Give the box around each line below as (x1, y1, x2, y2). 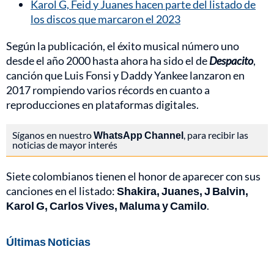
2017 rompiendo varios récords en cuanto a (6, 83, 210, 97)
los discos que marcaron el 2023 (31, 12, 180, 26)
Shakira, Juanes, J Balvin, (117, 184, 248, 198)
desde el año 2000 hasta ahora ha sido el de (6, 54, 209, 68)
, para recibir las (183, 129, 248, 141)
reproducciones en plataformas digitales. (6, 98, 199, 112)
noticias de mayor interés (12, 139, 117, 151)
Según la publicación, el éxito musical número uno (6, 39, 239, 53)
